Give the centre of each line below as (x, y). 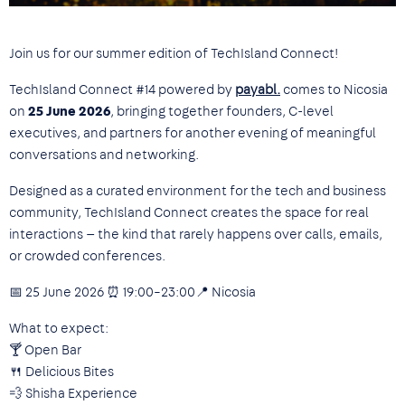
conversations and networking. (105, 155)
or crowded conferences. (87, 256)
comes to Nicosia (334, 90)
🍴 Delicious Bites (61, 372)
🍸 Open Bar (45, 350)
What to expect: (59, 329)
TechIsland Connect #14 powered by (122, 90)
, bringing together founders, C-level (222, 112)
